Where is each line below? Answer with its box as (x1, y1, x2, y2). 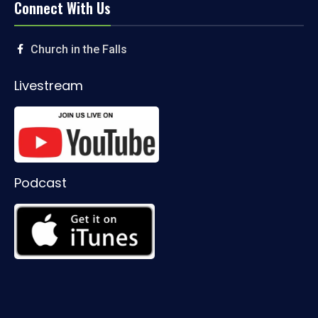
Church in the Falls (30, 42, 127, 56)
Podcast (14, 174, 67, 192)
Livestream (14, 76, 83, 94)
